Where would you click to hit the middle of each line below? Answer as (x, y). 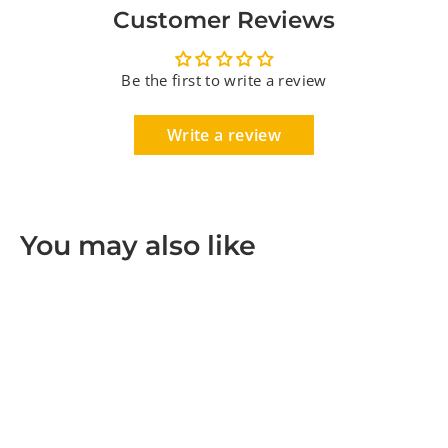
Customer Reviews (224, 19)
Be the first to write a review (224, 79)
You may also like (138, 244)
